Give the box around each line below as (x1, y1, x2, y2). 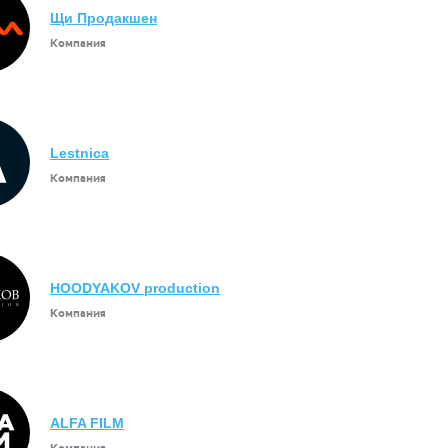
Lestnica (50, 145, 109, 161)
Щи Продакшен (50, 10, 157, 26)
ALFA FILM (50, 415, 124, 431)
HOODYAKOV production (50, 280, 220, 296)
